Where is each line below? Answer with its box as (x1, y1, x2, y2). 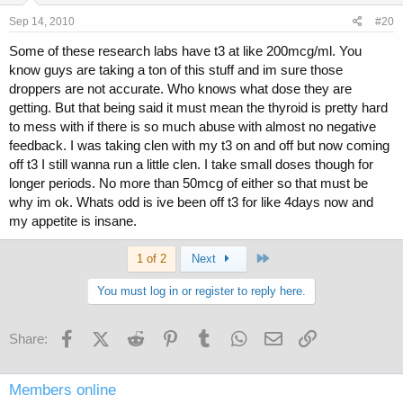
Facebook (77, 328, 137, 345)
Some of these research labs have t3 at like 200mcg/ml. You (9, 43, 362, 59)
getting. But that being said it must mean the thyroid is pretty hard (9, 100, 388, 116)
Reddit (147, 328, 185, 345)
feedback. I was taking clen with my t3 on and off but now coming (9, 138, 390, 154)
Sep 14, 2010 (9, 15, 75, 29)
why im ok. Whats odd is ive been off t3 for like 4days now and (9, 194, 373, 210)
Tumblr (215, 328, 256, 345)
